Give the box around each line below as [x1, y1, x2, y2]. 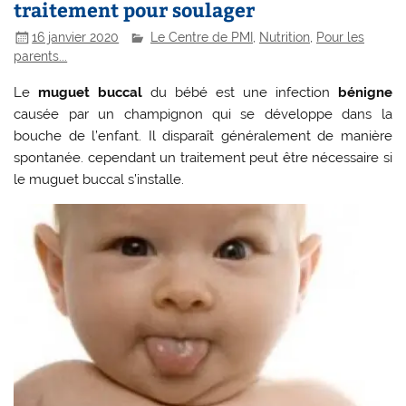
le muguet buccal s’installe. [14, 170, 185, 188]
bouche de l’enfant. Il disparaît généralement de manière [14, 127, 392, 144]
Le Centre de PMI [150, 29, 254, 44]
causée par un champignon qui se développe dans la [14, 105, 392, 122]
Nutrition [259, 29, 311, 44]
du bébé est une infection [142, 83, 338, 101]
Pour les [316, 29, 365, 44]
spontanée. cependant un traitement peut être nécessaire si [14, 149, 392, 166]
